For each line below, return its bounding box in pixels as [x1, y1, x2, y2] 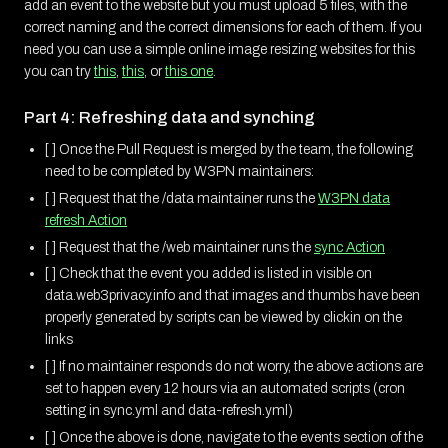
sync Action [314, 239, 385, 255]
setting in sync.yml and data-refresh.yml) [45, 403, 293, 419]
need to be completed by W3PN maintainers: [45, 163, 314, 179]
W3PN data [318, 190, 390, 206]
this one [165, 63, 213, 79]
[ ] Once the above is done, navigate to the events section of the [45, 430, 423, 446]
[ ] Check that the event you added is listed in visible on [45, 266, 372, 282]
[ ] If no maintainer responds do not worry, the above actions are [45, 359, 423, 375]
